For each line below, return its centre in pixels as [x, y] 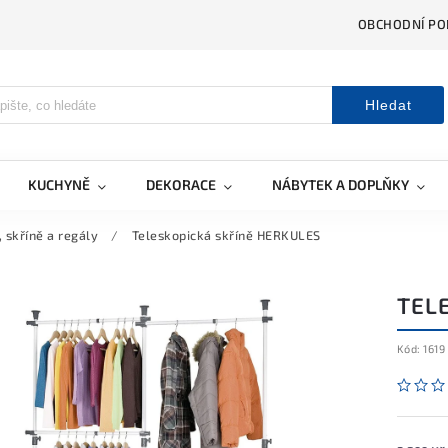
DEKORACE [181, 184]
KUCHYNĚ [59, 184]
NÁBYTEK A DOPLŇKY [340, 184]
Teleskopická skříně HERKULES [226, 235]
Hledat [388, 105]
